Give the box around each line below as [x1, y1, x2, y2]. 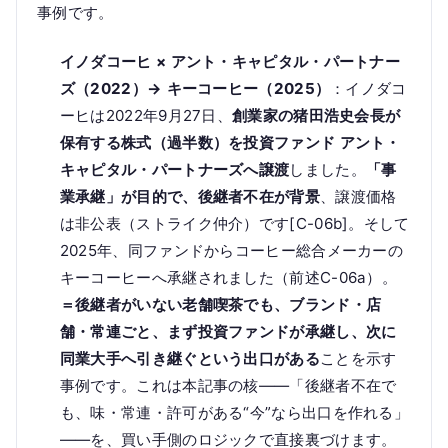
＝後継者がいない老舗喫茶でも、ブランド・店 [59, 295, 382, 315]
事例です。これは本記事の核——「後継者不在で [59, 376, 397, 396]
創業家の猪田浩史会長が [232, 106, 401, 126]
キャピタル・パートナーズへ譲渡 [59, 160, 290, 180]
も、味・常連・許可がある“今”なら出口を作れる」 [59, 403, 410, 423]
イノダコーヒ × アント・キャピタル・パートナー [59, 52, 401, 72]
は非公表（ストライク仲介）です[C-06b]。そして [59, 214, 410, 234]
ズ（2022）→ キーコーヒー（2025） [59, 79, 331, 99]
